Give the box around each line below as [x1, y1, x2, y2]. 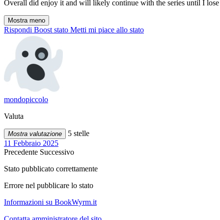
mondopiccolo [4, 95, 48, 104]
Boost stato [34, 26, 68, 34]
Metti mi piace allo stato [70, 26, 144, 34]
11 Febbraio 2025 [4, 139, 58, 148]
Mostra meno [8, 17, 45, 25]
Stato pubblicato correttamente [4, 165, 98, 173]
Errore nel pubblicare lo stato [4, 181, 93, 190]
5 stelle [66, 129, 89, 138]
